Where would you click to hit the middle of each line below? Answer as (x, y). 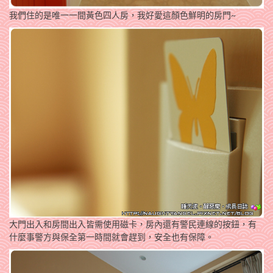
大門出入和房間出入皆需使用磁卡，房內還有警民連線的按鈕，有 (133, 224)
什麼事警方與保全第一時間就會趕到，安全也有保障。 (112, 237)
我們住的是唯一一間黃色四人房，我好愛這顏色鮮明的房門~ (122, 15)
